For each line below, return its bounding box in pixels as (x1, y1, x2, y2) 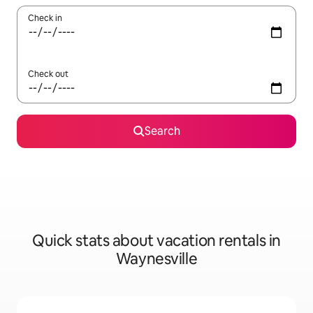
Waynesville (115, 249, 198, 269)
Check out (28, 68, 68, 80)
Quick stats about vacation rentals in (32, 231, 281, 251)
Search (144, 124, 180, 138)
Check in (28, 13, 62, 24)
